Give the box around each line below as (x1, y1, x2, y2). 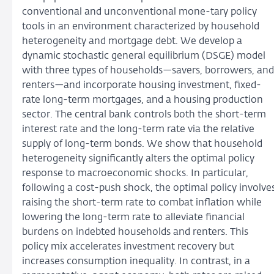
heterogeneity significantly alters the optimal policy (22, 154, 254, 164)
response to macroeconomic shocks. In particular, (22, 169, 248, 179)
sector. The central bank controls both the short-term (22, 110, 266, 120)
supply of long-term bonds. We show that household (22, 139, 262, 149)
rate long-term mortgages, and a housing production (22, 95, 263, 105)
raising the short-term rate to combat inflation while (22, 198, 262, 208)
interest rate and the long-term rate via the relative (22, 125, 254, 135)
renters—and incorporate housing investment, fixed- (22, 81, 261, 91)
